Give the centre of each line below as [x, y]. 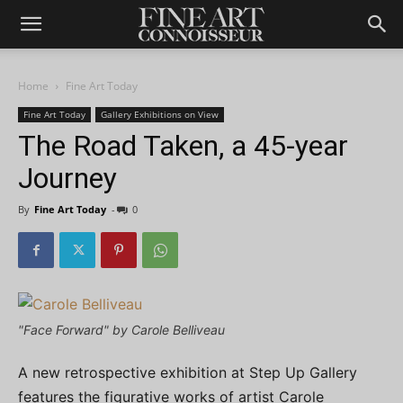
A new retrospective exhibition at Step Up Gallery [188, 372]
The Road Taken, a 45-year [183, 146]
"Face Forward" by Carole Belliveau [121, 330]
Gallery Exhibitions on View [160, 114]
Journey [67, 178]
